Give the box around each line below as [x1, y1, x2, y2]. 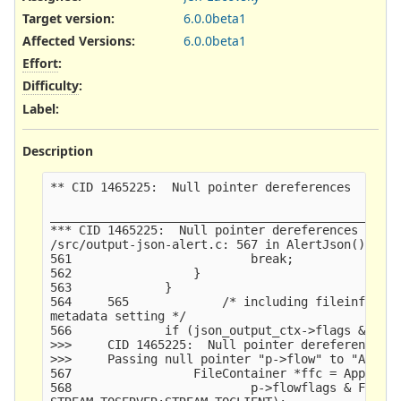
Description [22, 141, 93, 159]
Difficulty [22, 77, 79, 95]
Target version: [22, 9, 115, 27]
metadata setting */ [50, 308, 187, 323]
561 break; [50, 251, 294, 266]
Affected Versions [22, 32, 132, 50]
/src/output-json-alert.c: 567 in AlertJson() [50, 236, 366, 252]
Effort [22, 55, 58, 73]
